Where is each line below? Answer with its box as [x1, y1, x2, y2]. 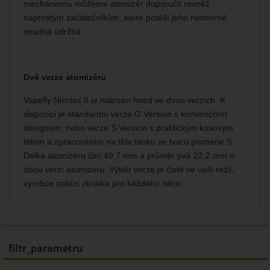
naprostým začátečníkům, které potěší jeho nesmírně [24, 13, 227, 23]
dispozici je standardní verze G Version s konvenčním [24, 109, 228, 119]
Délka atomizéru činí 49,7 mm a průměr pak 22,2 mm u [24, 151, 235, 161]
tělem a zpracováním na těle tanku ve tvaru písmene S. [24, 137, 235, 147]
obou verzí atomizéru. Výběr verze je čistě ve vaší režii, [24, 165, 234, 175]
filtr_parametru [8, 241, 84, 255]
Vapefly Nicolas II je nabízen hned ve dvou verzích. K [24, 95, 226, 105]
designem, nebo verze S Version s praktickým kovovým [24, 123, 234, 133]
